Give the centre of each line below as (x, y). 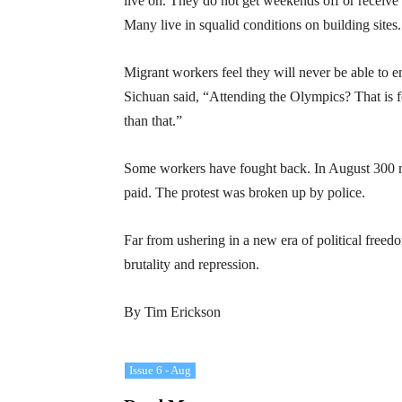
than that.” (153, 121)
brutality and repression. (192, 264)
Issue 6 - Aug (160, 370)
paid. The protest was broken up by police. (245, 192)
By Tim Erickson (172, 312)
